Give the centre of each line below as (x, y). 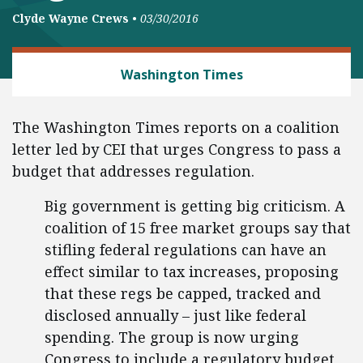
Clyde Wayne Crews (70, 18)
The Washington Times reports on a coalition (176, 127)
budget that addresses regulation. (133, 171)
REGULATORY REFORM (95, 63)
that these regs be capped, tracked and (183, 293)
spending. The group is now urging (172, 337)
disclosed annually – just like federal (175, 315)
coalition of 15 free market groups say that (198, 228)
